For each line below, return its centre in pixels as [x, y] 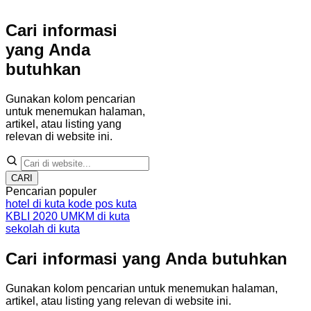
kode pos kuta [102, 203]
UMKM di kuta [95, 216]
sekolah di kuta [43, 228]
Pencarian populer [51, 191]
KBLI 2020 [33, 216]
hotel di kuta [37, 203]
